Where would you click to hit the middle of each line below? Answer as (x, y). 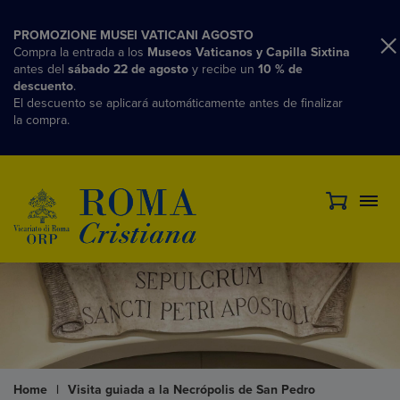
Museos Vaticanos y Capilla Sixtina (249, 52)
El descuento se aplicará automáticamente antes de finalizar (178, 103)
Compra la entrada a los (80, 52)
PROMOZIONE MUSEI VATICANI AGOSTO (133, 35)
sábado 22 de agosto (128, 69)
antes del (41, 69)
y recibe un (223, 69)
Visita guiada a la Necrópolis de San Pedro (192, 390)
